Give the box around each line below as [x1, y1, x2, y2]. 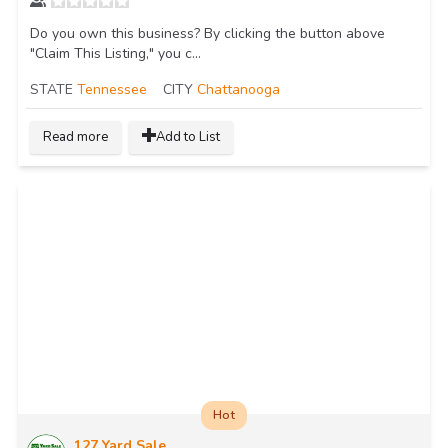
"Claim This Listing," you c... [30, 43, 201, 63]
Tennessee [77, 79, 147, 99]
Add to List [156, 128, 220, 147]
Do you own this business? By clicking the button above [30, 23, 385, 43]
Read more [43, 128, 108, 147]
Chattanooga [197, 79, 280, 99]
